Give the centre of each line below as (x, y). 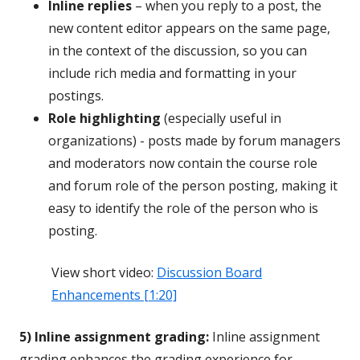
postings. (76, 96)
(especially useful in (221, 118)
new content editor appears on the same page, (189, 28)
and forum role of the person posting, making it (193, 186)
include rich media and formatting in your (172, 73)
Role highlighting (104, 118)
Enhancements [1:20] (114, 295)
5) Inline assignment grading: (114, 337)
